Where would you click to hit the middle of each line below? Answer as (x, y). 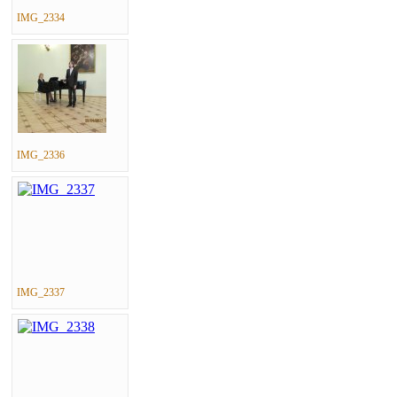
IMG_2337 (41, 293)
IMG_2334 (41, 18)
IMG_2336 (41, 156)
